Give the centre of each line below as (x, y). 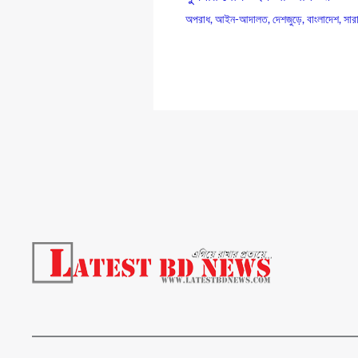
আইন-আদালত (241, 19)
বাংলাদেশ (323, 19)
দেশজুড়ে (287, 19)
